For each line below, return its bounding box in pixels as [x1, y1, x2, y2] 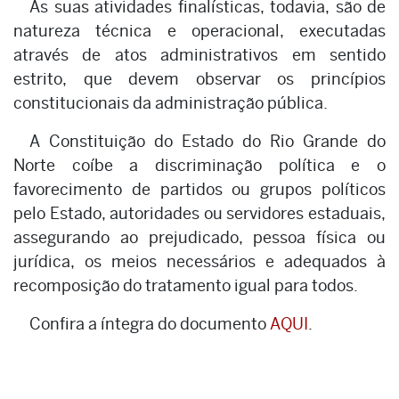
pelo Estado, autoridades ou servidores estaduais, [13, 203, 386, 223]
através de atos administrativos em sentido [13, 45, 386, 64]
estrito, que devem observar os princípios [13, 69, 386, 88]
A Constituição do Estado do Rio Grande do [29, 131, 386, 151]
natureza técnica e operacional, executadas [13, 20, 386, 40]
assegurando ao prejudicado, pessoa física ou [13, 227, 386, 247]
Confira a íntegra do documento [29, 313, 270, 333]
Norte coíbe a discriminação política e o [13, 155, 386, 175]
